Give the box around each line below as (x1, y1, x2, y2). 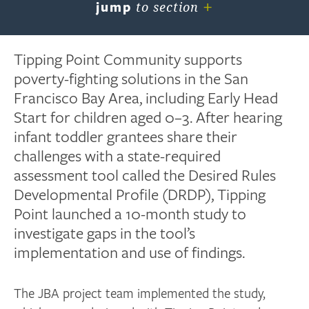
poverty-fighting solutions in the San (14, 67, 249, 88)
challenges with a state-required (14, 144, 221, 166)
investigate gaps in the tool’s (14, 221, 196, 243)
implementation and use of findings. (14, 241, 246, 262)
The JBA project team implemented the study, (14, 283, 266, 301)
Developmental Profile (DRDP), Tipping (14, 183, 266, 204)
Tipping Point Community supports (14, 48, 243, 69)
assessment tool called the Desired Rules (14, 163, 277, 185)
